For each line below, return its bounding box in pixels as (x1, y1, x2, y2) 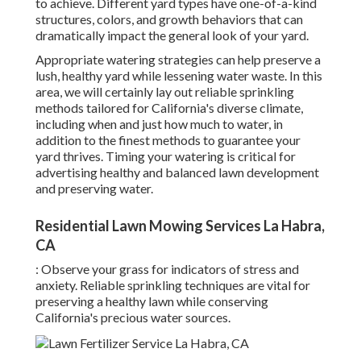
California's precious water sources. (35, 309, 230, 326)
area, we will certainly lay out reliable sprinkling (35, 84, 294, 100)
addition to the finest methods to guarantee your (35, 132, 301, 148)
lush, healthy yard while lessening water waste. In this (35, 68, 322, 84)
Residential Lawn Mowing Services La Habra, (35, 217, 325, 235)
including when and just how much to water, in (35, 116, 283, 132)
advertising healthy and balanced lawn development (35, 164, 319, 180)
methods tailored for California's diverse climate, (35, 100, 303, 116)
